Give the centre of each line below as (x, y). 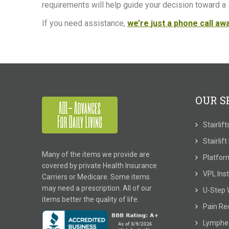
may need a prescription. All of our (97, 188)
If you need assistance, (85, 23)
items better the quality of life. (90, 199)
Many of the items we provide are (96, 154)
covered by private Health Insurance (99, 166)
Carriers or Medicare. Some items (96, 177)
